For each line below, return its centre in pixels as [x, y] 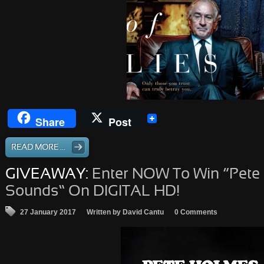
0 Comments [196, 212]
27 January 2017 [48, 212]
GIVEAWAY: [47, 175]
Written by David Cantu [125, 212]
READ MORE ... [38, 148]
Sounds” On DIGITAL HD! [93, 192]
